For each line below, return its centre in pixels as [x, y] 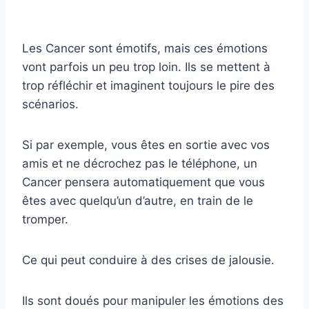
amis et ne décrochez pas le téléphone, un [140, 164]
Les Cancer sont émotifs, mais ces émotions [145, 49]
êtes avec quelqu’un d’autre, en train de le [138, 201]
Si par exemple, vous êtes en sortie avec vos [146, 145]
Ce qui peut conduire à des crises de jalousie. [148, 260]
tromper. [45, 220]
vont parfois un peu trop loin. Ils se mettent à [146, 67]
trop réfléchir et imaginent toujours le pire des [148, 86]
